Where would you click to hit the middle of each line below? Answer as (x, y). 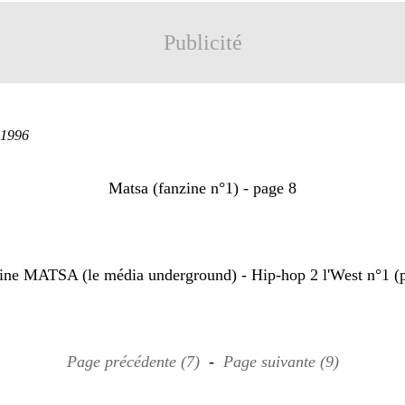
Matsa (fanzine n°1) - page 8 (202, 188)
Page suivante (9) (281, 362)
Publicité (202, 42)
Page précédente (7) (133, 362)
